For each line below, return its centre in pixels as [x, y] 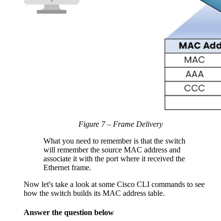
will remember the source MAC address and [112, 149]
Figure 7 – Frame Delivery [120, 124]
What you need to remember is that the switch [114, 141]
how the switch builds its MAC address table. [94, 193]
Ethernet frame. [67, 167]
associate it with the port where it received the [114, 158]
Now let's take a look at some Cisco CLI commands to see [114, 184]
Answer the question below [69, 212]
